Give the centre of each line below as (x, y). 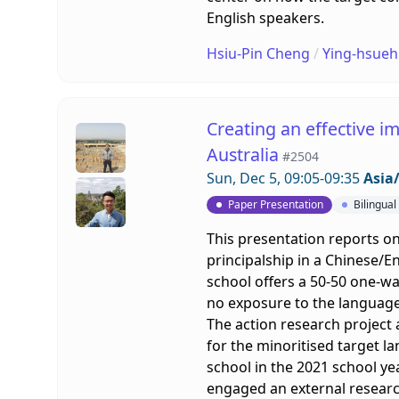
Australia (242, 154)
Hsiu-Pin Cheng (258, 53)
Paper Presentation (275, 205)
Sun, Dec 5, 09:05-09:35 (285, 178)
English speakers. (265, 17)
